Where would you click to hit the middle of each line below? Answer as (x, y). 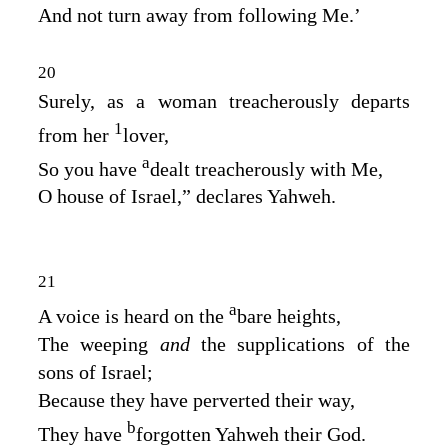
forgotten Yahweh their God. (251, 433)
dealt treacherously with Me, (266, 168)
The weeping (99, 343)
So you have (90, 168)
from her (76, 134)
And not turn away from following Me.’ (199, 14)
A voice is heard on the (133, 315)
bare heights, (289, 315)
